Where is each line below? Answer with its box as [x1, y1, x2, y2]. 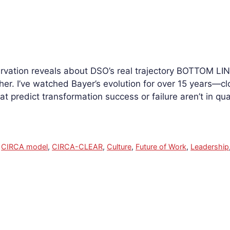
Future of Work [136, 142, 187, 151]
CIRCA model [1, 142, 48, 151]
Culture [107, 142, 132, 151]
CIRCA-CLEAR [52, 142, 103, 151]
